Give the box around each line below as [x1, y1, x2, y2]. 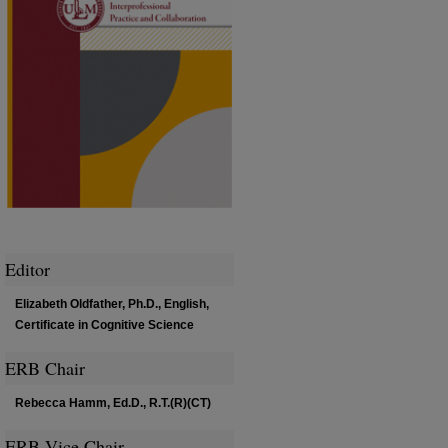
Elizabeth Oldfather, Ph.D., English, [15, 297, 209, 311]
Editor [5, 257, 50, 281]
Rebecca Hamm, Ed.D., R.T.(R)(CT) [15, 396, 211, 410]
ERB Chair [5, 356, 85, 380]
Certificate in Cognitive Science [15, 318, 194, 332]
